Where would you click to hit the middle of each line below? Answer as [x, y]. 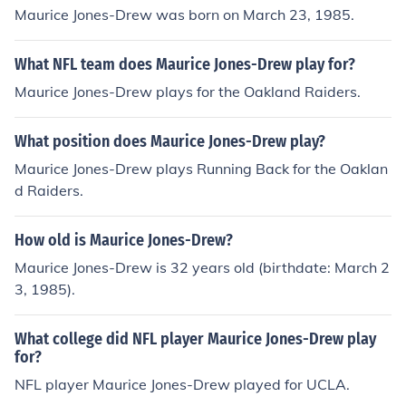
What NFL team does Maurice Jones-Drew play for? [185, 64]
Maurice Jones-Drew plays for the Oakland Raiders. [188, 92]
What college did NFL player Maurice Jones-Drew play [195, 339]
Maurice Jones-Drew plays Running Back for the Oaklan [201, 169]
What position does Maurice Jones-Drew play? [170, 141]
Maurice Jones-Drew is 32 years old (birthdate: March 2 [202, 267]
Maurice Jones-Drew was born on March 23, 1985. [184, 14]
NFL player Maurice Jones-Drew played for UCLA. [182, 384]
